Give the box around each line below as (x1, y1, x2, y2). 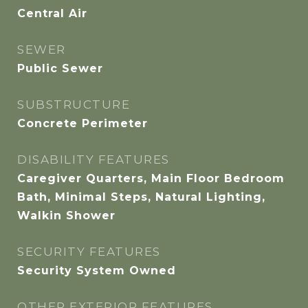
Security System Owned (17, 264, 176, 277)
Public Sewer (17, 62, 103, 75)
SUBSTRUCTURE (17, 98, 130, 111)
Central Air (17, 7, 87, 20)
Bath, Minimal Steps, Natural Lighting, (17, 190, 265, 203)
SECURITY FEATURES (17, 245, 161, 258)
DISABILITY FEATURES (17, 153, 170, 166)
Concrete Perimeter (17, 117, 148, 130)
